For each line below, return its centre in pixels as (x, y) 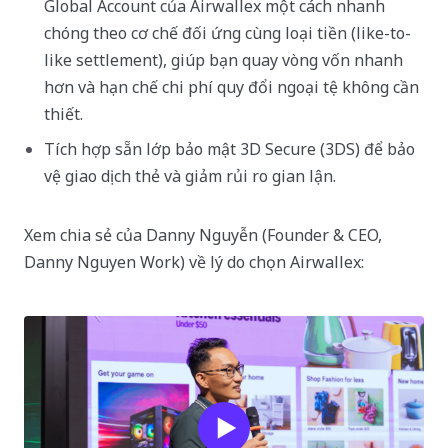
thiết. (63, 113)
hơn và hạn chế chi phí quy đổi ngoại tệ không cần (231, 86)
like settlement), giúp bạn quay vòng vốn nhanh (223, 59)
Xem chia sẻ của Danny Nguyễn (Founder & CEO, (203, 234)
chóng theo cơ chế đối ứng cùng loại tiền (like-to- (227, 32)
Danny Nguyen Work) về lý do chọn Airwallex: (194, 261)
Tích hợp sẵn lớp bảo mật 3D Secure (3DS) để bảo (229, 148)
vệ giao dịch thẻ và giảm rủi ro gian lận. (190, 175)
